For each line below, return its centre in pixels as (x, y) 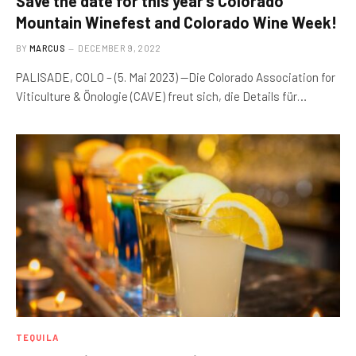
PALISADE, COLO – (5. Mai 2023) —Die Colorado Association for (176, 77)
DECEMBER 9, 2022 (120, 48)
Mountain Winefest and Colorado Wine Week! (176, 22)
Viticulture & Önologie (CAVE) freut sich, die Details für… (161, 96)
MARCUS (47, 48)
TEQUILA (37, 337)
